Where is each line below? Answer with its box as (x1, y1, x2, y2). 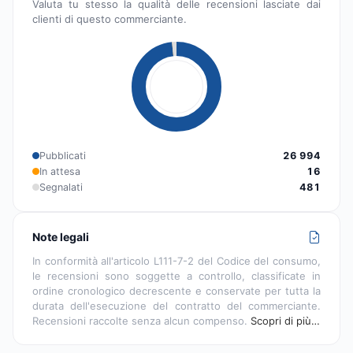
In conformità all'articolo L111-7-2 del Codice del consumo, (32, 254, 321, 267)
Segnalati (39, 180, 83, 193)
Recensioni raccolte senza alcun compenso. (32, 314, 251, 327)
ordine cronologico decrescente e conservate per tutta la (32, 284, 321, 297)
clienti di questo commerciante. (32, 12, 187, 25)
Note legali (32, 229, 89, 243)
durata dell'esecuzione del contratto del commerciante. (32, 299, 321, 312)
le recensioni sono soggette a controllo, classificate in (32, 269, 321, 282)
